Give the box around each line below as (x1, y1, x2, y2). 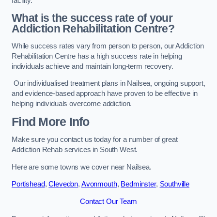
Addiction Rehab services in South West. (12, 146, 138, 154)
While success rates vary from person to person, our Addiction (12, 42, 204, 50)
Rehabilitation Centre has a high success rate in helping (12, 52, 182, 60)
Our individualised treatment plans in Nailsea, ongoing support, (12, 79, 205, 88)
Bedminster (121, 180, 156, 188)
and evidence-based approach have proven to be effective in (12, 90, 198, 98)
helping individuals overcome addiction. (12, 100, 132, 108)
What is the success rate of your (12, 12, 173, 25)
